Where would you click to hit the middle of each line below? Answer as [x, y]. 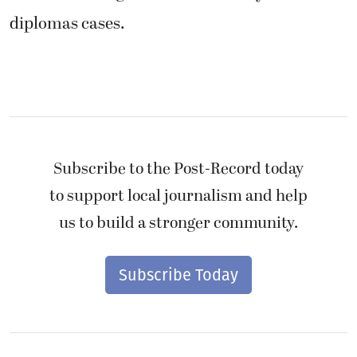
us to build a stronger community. [178, 224]
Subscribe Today [178, 275]
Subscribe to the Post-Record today [178, 169]
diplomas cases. [67, 24]
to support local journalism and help [178, 196]
